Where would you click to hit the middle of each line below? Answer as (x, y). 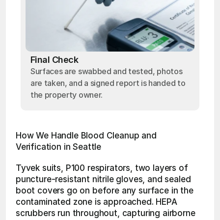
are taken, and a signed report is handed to (108, 83)
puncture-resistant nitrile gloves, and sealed (103, 179)
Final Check (55, 60)
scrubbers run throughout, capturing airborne (106, 213)
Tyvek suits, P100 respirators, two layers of (102, 168)
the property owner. (67, 95)
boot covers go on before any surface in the (105, 191)
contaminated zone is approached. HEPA (96, 202)
